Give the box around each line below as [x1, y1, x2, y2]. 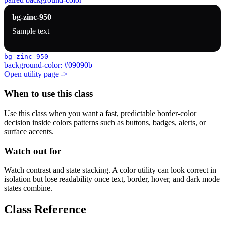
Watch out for [4, 145, 61, 156]
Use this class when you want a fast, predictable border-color [4, 108, 196, 118]
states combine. [4, 184, 52, 193]
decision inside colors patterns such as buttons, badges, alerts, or [4, 118, 206, 127]
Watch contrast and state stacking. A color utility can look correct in [4, 166, 216, 175]
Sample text [12, 27, 49, 36]
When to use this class [4, 88, 93, 99]
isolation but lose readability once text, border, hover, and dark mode [4, 175, 220, 184]
